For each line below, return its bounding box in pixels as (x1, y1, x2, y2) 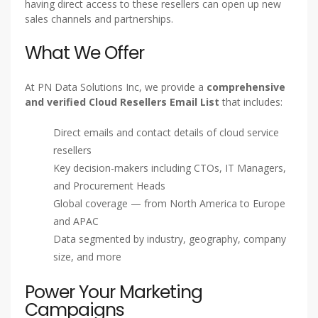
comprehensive (207, 79, 285, 94)
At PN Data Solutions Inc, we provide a (25, 79, 207, 94)
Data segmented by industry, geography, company (53, 231, 286, 246)
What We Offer (25, 40, 144, 65)
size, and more (53, 249, 121, 263)
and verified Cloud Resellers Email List (25, 94, 219, 109)
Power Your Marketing (25, 279, 202, 305)
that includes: (219, 94, 283, 109)
